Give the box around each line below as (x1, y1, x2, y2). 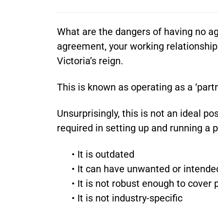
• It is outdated (72, 148, 134, 160)
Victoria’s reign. (57, 55, 123, 67)
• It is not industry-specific (72, 192, 182, 204)
